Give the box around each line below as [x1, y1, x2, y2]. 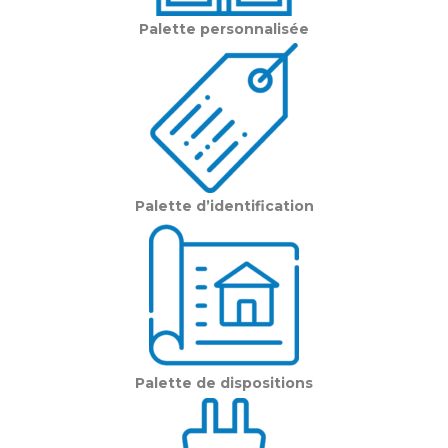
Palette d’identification [134, 197, 314, 216]
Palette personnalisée [139, 19, 309, 38]
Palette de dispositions [135, 374, 313, 393]
